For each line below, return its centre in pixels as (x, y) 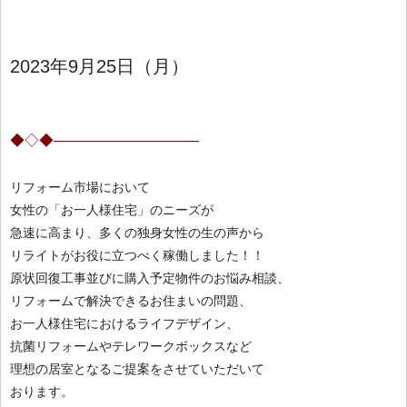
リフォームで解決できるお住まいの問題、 (131, 300)
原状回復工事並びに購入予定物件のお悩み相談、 (150, 278)
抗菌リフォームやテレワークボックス (118, 346)
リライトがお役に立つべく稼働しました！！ (137, 255)
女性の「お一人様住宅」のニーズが (112, 209)
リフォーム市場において (80, 187)
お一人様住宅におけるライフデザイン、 (124, 323)
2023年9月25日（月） (99, 66)
